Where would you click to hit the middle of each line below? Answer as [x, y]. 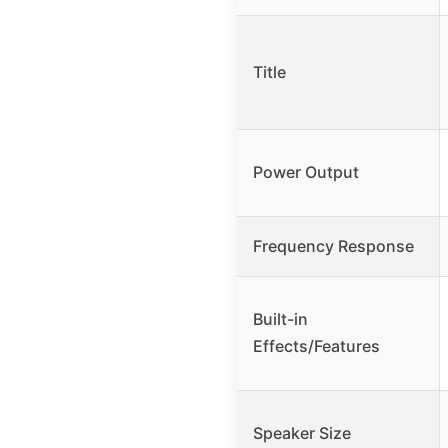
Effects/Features [316, 346]
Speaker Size [302, 433]
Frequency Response [333, 246]
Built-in [280, 319]
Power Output [306, 172]
